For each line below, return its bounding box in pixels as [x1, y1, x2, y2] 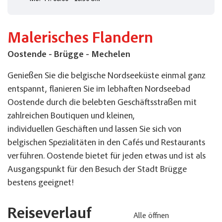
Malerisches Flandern [7, 31, 153, 48]
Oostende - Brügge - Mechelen [7, 51, 130, 60]
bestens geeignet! [7, 179, 74, 188]
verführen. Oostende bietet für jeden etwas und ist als [7, 152, 206, 162]
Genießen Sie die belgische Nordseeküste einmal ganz [7, 72, 205, 81]
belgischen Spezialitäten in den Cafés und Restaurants [7, 139, 205, 148]
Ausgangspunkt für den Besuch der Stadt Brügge [7, 166, 187, 175]
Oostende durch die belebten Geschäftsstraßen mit [7, 99, 197, 108]
